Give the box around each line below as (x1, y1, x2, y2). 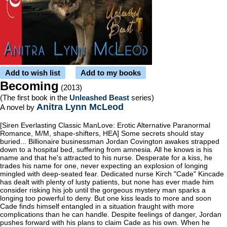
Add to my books (81, 68, 141, 77)
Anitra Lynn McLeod (36, 102, 124, 112)
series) (129, 93, 154, 102)
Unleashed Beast (69, 93, 129, 102)
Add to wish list (5, 68, 60, 77)
